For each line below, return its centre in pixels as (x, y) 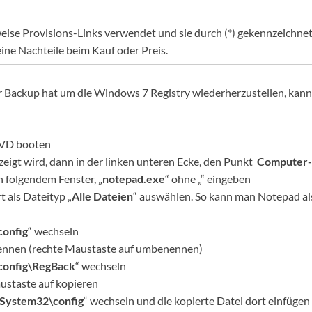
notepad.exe (134, 179)
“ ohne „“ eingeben (208, 179)
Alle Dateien (102, 196)
